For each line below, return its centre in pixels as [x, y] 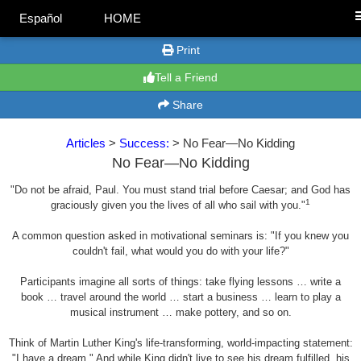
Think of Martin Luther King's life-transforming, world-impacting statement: [180, 343]
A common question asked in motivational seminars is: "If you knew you [180, 236]
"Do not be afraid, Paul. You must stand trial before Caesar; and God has [180, 190]
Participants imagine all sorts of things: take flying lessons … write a [180, 282]
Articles [86, 143]
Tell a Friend [186, 77]
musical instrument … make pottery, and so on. [180, 312]
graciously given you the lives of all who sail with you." [178, 205]
